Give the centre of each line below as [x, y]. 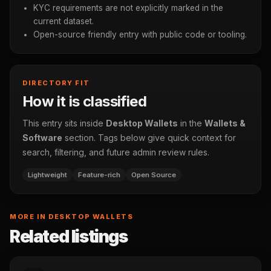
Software [42, 138]
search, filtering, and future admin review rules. [116, 152]
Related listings [69, 237]
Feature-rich [99, 175]
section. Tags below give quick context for [149, 138]
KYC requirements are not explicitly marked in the [128, 8]
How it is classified [84, 101]
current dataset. [64, 21]
